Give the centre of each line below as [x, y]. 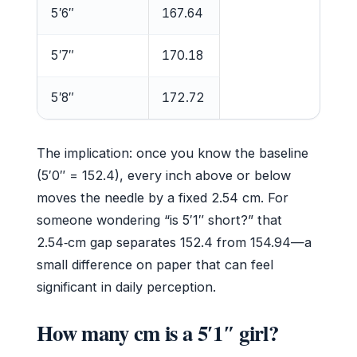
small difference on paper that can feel [155, 265]
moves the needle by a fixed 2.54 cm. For [163, 198]
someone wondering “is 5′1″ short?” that [159, 220]
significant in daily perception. [126, 287]
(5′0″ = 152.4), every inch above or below [164, 176]
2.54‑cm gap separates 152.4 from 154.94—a [174, 243]
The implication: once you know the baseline [173, 153]
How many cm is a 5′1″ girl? [157, 333]
